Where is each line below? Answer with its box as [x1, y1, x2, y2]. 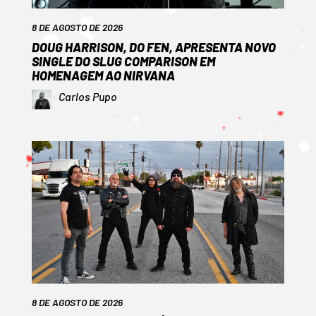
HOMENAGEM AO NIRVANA [31, 68, 175, 84]
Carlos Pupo [58, 90, 117, 104]
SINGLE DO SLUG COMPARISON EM [31, 54, 215, 70]
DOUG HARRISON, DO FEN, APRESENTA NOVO [31, 39, 276, 56]
